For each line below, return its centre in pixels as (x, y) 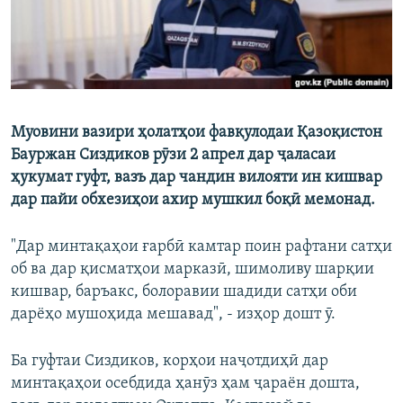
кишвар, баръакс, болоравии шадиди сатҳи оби (184, 292)
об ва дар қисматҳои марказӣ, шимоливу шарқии (193, 270)
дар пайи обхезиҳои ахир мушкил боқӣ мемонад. (193, 201)
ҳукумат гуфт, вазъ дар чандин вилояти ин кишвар (197, 178)
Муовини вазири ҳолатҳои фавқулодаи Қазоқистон (197, 133)
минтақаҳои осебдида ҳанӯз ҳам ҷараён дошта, (185, 384)
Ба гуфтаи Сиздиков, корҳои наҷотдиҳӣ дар (170, 362)
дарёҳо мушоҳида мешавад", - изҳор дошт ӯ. (173, 315)
